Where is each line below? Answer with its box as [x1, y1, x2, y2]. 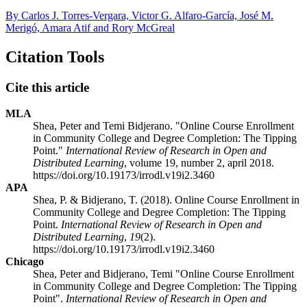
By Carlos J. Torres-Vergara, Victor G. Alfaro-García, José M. [5, 9, 273, 21]
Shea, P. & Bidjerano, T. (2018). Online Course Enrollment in [33, 194, 299, 206]
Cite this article [5, 79, 89, 95]
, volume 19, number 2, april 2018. [124, 157, 274, 169]
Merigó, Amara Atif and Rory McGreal [5, 21, 175, 34]
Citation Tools [5, 47, 104, 66]
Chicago [5, 256, 44, 268]
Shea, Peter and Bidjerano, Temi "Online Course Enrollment [33, 268, 294, 280]
